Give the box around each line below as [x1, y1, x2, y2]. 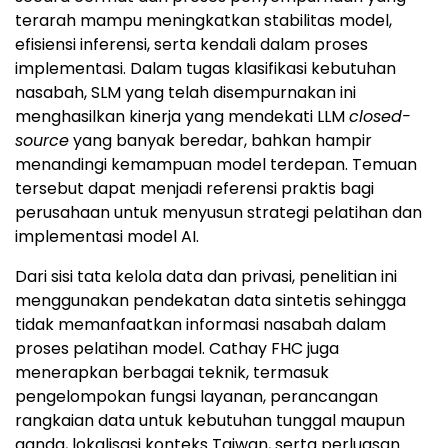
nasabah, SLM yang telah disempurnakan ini [15, 81, 356, 105]
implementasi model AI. [15, 225, 199, 249]
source [15, 129, 69, 153]
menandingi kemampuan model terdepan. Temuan [15, 153, 417, 177]
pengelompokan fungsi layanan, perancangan [15, 385, 378, 409]
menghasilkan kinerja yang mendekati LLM [15, 105, 349, 129]
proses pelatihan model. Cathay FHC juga [15, 337, 339, 361]
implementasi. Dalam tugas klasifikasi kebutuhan [15, 57, 396, 81]
